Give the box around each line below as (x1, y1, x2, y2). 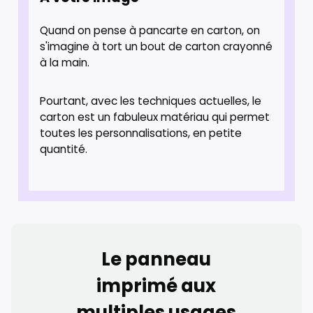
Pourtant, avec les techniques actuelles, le (40, 93, 262, 108)
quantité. (40, 141, 88, 156)
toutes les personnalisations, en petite (40, 125, 242, 140)
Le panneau (101, 246, 212, 272)
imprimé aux (96, 272, 217, 298)
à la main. (40, 54, 90, 70)
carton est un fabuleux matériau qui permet (40, 109, 270, 124)
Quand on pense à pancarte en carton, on (40, 22, 261, 38)
